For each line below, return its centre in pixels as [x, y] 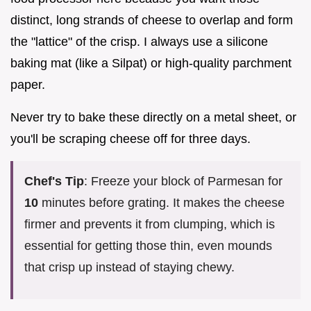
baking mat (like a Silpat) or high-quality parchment [151, 63]
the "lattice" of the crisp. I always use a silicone [139, 41]
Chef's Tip [54, 181]
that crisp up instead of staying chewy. [129, 267]
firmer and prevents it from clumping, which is [150, 224]
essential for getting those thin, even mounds [148, 245]
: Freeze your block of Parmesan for [183, 181]
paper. [28, 84]
